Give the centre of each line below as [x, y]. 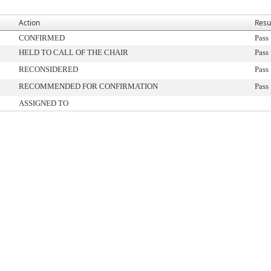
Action [29, 23]
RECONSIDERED [48, 69]
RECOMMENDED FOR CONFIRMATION [88, 86]
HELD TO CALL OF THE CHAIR [73, 52]
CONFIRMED [42, 38]
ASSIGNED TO [44, 103]
